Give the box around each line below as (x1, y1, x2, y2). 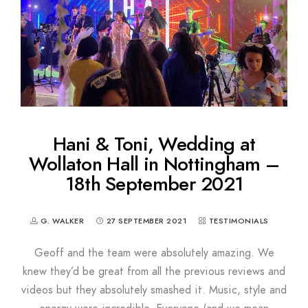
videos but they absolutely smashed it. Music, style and (21, 283, 287, 298)
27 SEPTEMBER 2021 (106, 216, 186, 226)
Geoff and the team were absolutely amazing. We (34, 245, 274, 261)
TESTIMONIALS (208, 216, 269, 226)
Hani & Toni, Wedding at (52, 131, 256, 157)
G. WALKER (40, 216, 87, 226)
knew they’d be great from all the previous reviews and (23, 264, 285, 279)
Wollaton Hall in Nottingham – (28, 151, 280, 177)
